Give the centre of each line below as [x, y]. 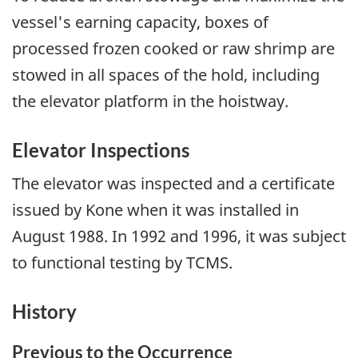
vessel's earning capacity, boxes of [140, 22]
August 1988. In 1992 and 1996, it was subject [179, 236]
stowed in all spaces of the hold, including [166, 75]
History [44, 311]
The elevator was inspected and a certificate [173, 183]
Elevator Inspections [101, 150]
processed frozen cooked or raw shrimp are [173, 49]
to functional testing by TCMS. [122, 262]
